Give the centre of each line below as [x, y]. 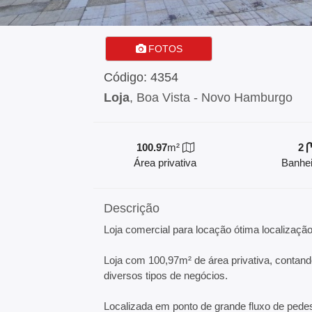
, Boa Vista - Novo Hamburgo [211, 97]
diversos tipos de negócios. [166, 275]
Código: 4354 [141, 77]
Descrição [132, 208]
